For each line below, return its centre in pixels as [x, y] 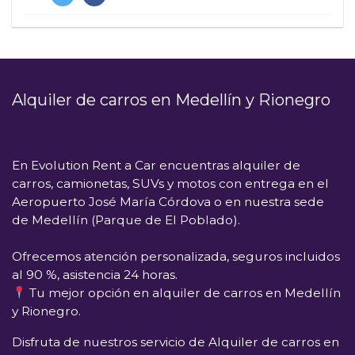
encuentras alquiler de [228, 165]
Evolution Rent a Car [94, 165]
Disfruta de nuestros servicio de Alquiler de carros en [176, 342]
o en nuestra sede [267, 202]
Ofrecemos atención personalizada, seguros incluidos [176, 256]
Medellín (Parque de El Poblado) [135, 220]
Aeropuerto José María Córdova [111, 202]
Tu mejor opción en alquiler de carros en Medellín [185, 293]
